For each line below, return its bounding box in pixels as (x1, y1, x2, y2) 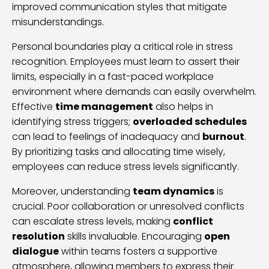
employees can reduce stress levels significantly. (12, 160, 239, 174)
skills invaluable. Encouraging (65, 229, 204, 244)
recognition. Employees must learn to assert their (12, 55, 240, 69)
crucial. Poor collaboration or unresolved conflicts (12, 199, 244, 214)
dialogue (12, 244, 59, 259)
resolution (12, 229, 65, 244)
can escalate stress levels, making (12, 214, 173, 229)
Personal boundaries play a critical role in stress (12, 40, 233, 54)
